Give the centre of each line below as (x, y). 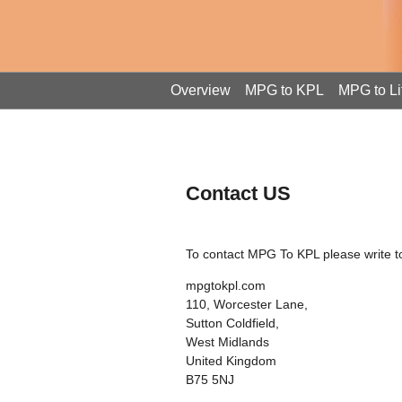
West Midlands (227, 342)
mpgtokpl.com (226, 285)
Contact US (238, 193)
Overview (201, 90)
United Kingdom (231, 361)
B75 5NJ (210, 380)
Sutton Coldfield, (232, 323)
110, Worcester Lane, (247, 304)
